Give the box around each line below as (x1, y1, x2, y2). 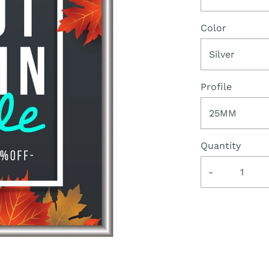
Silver (209, 49, 235, 61)
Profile (201, 81, 232, 93)
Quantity (201, 140, 241, 152)
